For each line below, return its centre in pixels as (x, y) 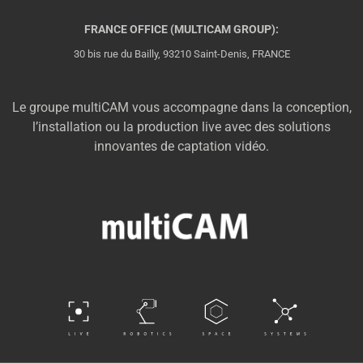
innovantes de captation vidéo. (181, 146)
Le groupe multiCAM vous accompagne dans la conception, (181, 107)
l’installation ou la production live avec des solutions (181, 126)
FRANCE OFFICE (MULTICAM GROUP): (181, 30)
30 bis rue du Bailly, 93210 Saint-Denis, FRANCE (181, 54)
